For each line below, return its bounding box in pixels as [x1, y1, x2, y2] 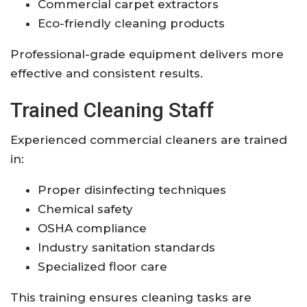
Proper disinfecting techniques [38, 182, 226, 197]
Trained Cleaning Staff [10, 97, 214, 122]
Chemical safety [38, 201, 133, 216]
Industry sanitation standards [38, 240, 215, 254]
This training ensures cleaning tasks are [10, 290, 251, 304]
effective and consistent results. [10, 66, 203, 80]
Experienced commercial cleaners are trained [10, 132, 287, 147]
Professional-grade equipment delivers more [10, 47, 284, 61]
